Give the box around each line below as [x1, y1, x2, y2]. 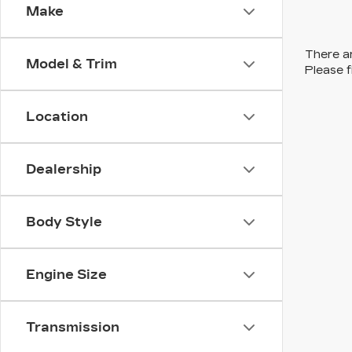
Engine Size [26, 267, 107, 282]
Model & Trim [26, 57, 117, 71]
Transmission [26, 320, 119, 335]
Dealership [26, 162, 101, 177]
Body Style [26, 214, 102, 229]
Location [26, 109, 88, 124]
